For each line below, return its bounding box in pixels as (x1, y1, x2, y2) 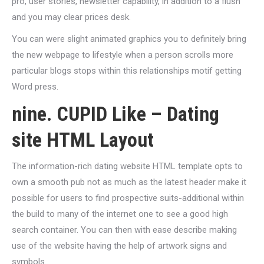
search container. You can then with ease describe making (12, 225, 237, 235)
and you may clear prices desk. (12, 12, 131, 22)
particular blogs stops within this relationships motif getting (12, 65, 242, 76)
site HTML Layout (12, 128, 154, 151)
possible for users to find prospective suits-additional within (12, 193, 244, 203)
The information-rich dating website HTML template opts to (12, 161, 243, 171)
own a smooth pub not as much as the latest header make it (12, 177, 246, 187)
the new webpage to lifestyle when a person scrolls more (12, 49, 233, 60)
